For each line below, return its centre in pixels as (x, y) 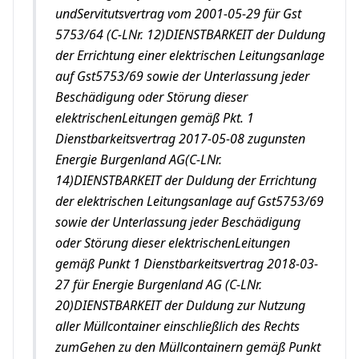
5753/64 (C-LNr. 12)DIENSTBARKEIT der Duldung (190, 34)
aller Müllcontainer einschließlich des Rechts (177, 326)
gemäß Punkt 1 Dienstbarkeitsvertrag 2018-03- (187, 264)
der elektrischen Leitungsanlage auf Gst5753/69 (190, 201)
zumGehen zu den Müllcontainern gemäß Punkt (188, 347)
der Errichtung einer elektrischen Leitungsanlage (190, 55)
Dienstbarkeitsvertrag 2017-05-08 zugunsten (180, 139)
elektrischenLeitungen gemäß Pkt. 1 (155, 118)
